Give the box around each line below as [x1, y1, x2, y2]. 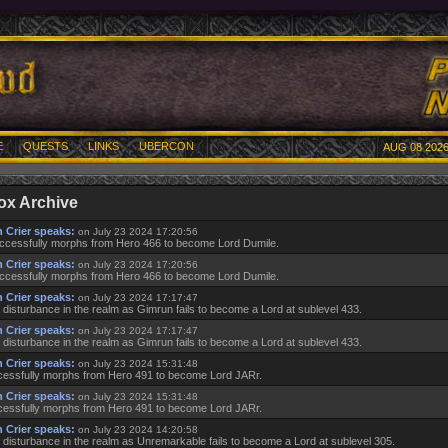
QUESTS [23, 140, 68, 152]
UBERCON [139, 140, 194, 152]
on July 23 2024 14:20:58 [78, 424, 198, 435]
